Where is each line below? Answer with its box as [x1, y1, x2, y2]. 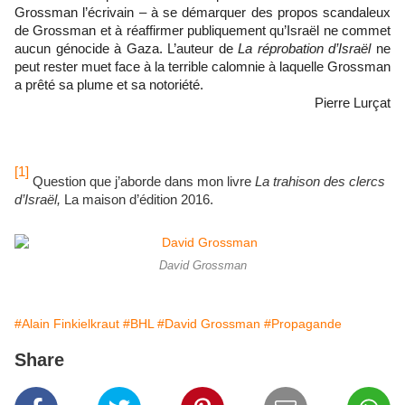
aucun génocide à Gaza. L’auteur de [14, 42, 239, 57]
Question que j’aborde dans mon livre [29, 174, 255, 189]
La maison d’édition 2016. [64, 192, 213, 207]
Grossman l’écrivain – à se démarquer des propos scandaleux [14, 5, 391, 21]
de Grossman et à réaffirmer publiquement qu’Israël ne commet [14, 24, 391, 39]
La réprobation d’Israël [238, 42, 372, 57]
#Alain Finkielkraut [14, 316, 119, 331]
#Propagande [264, 316, 342, 331]
